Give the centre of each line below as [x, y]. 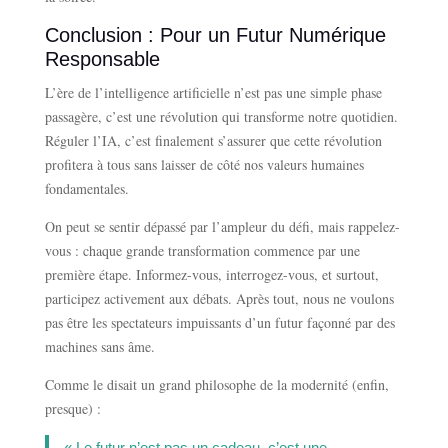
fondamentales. [86, 189]
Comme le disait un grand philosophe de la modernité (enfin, [216, 385]
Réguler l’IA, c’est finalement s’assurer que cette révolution [213, 141]
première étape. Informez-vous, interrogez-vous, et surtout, [211, 275]
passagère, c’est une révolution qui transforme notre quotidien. [221, 117]
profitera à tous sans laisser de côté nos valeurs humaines [204, 165]
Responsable [102, 59]
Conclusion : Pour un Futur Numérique [215, 35]
